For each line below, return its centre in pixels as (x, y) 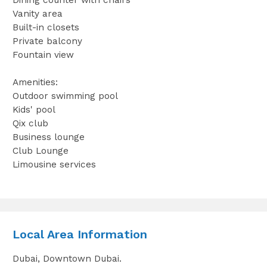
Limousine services (54, 164)
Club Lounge (40, 150)
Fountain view (43, 55)
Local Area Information (80, 235)
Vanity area (37, 13)
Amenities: (35, 82)
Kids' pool (34, 109)
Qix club (30, 123)
